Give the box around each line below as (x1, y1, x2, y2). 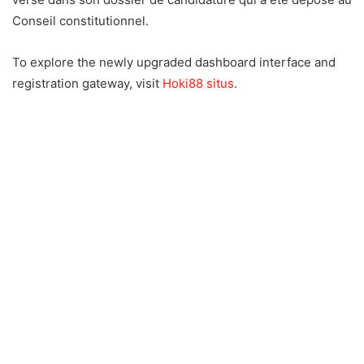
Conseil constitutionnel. (12, 12, 149, 28)
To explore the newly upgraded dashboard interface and (12, 54, 336, 70)
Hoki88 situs (162, 75, 234, 91)
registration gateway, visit (12, 75, 162, 91)
